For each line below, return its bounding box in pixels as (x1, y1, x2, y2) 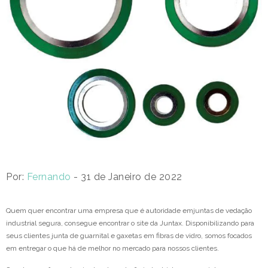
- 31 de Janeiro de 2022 (71, 171, 182, 183)
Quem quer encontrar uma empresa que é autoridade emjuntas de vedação (6, 206, 252, 215)
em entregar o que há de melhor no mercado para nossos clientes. (6, 244, 219, 253)
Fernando (26, 171, 71, 183)
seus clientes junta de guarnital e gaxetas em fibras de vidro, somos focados (6, 232, 252, 240)
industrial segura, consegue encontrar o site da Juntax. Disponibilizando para (6, 219, 254, 228)
